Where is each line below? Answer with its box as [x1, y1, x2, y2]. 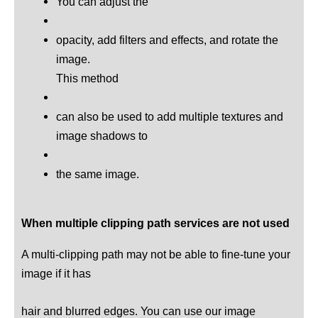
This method [56, 72, 119, 85]
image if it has [21, 267, 91, 280]
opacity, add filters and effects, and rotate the [56, 33, 279, 47]
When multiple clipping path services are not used [21, 216, 290, 230]
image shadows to [56, 129, 148, 143]
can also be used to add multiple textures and [56, 110, 284, 124]
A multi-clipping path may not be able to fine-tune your [21, 248, 290, 261]
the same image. [56, 168, 140, 181]
